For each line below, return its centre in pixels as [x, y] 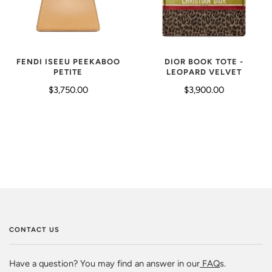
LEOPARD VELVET [204, 72]
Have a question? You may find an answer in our [104, 263]
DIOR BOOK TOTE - [204, 62]
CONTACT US [34, 229]
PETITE [68, 72]
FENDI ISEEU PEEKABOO [68, 62]
